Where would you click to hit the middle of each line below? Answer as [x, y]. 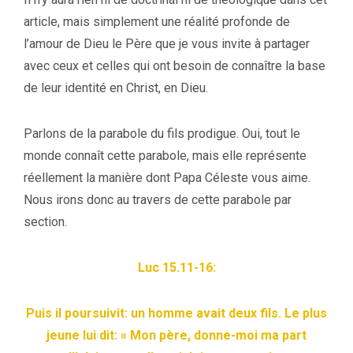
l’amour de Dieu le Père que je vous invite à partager [167, 43]
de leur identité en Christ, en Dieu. [116, 87]
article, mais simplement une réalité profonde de [157, 21]
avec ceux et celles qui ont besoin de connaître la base [175, 65]
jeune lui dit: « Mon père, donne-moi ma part [176, 335]
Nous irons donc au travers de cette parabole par [158, 199]
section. [45, 221]
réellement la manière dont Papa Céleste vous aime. [167, 177]
